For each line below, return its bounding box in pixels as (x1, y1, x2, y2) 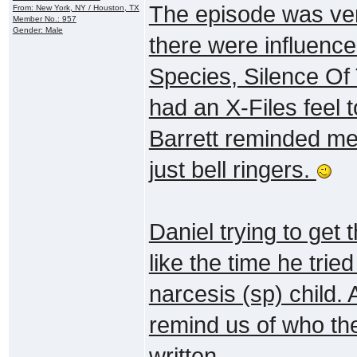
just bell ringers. (148, 156, 316, 182)
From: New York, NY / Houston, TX (12, 2, 139, 12)
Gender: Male (12, 25, 63, 34)
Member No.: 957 (12, 14, 76, 23)
